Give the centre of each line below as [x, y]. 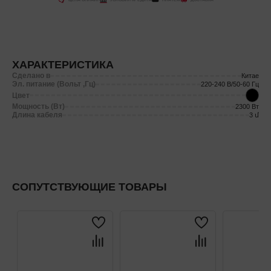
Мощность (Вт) [38, 107]
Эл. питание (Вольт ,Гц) [54, 84]
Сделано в [31, 76]
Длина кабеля [37, 115]
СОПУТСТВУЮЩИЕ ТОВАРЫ [90, 187]
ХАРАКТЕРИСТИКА [63, 65]
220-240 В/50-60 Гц [230, 84]
